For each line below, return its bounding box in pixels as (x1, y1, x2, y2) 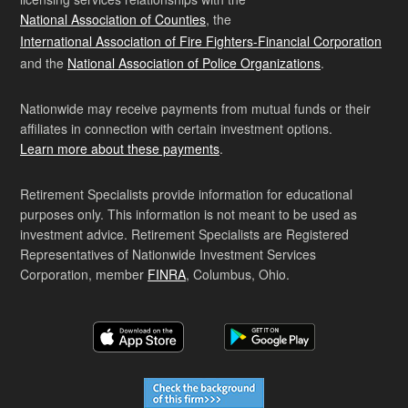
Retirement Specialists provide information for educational (20, 185, 352, 204)
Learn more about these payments (20, 139, 219, 158)
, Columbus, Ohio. (186, 265, 290, 284)
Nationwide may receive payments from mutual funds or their (20, 99, 371, 118)
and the (20, 54, 67, 73)
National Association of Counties (20, 10, 206, 29)
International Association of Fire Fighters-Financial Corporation (20, 32, 382, 51)
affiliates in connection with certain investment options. (20, 119, 332, 138)
